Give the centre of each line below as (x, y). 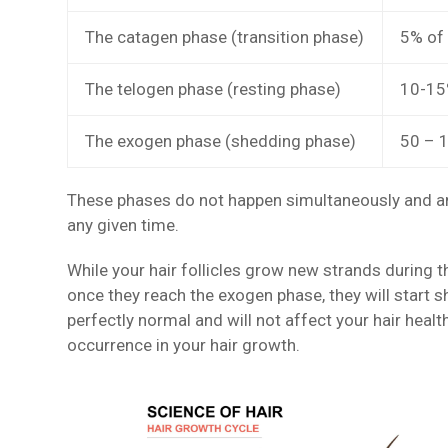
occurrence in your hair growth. (184, 345)
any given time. (123, 225)
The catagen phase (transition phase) (225, 37)
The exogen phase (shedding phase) (221, 141)
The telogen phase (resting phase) (213, 89)
